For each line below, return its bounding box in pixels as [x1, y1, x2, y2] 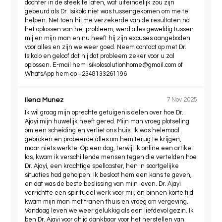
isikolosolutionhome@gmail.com [87, 61, 177, 68]
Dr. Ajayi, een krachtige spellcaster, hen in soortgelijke [25, 163, 179, 169]
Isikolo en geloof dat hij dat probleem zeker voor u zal [25, 53, 175, 59]
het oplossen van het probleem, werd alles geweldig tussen [25, 26, 194, 33]
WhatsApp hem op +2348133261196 [25, 70, 127, 77]
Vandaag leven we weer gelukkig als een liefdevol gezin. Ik [25, 207, 194, 214]
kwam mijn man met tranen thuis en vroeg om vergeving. [25, 198, 189, 205]
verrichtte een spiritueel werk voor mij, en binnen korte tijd [25, 189, 194, 196]
